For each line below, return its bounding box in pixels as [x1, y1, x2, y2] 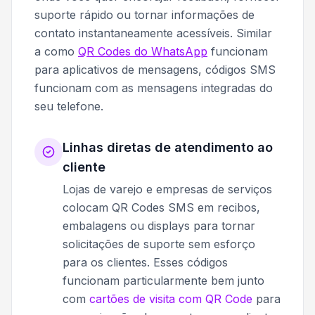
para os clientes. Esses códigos [63, 255, 228, 270]
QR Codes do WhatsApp [78, 44, 207, 59]
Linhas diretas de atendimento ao [63, 140, 273, 155]
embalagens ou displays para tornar [63, 219, 255, 233]
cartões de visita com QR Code [89, 292, 252, 307]
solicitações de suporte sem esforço [63, 237, 255, 252]
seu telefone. [34, 99, 103, 114]
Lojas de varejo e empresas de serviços [63, 182, 272, 197]
